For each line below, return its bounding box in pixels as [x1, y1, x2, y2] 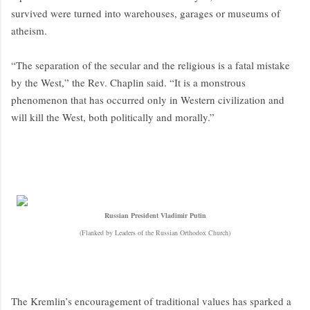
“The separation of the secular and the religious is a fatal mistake [11, 58, 290, 73]
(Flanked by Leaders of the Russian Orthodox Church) [80, 228, 230, 238]
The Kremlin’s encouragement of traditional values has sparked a [11, 294, 291, 309]
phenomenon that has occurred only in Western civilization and [11, 93, 284, 107]
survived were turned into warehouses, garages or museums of [11, 6, 280, 21]
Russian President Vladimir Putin [104, 210, 206, 221]
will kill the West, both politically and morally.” [11, 110, 215, 125]
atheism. [11, 24, 47, 38]
